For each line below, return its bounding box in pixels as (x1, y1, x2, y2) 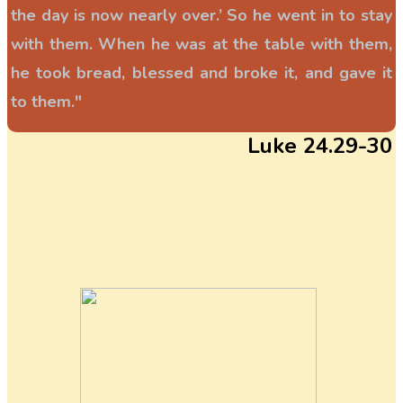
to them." (11, 91, 82, 113)
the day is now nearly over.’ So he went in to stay (11, 4, 392, 27)
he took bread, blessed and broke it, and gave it (11, 62, 392, 85)
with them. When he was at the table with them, (11, 33, 392, 56)
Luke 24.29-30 (247, 131, 392, 161)
